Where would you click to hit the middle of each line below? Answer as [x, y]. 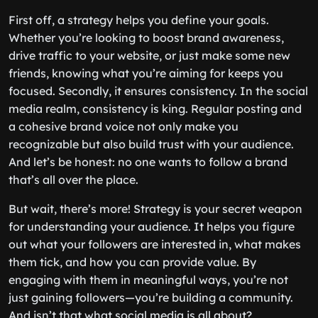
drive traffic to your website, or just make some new [149, 55]
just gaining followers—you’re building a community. [151, 297]
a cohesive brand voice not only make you [124, 126]
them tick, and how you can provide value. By [132, 262]
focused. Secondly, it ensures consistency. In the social [158, 91]
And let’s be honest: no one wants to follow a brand [148, 162]
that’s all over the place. [73, 180]
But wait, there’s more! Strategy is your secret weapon [155, 209]
